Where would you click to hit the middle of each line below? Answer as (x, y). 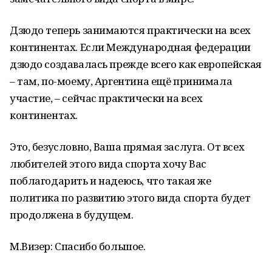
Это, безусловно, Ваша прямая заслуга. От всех (127, 147)
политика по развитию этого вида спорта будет (130, 198)
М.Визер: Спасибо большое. (78, 246)
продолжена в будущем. (72, 215)
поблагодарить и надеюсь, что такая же (110, 181)
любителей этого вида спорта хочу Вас (108, 164)
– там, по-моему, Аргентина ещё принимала (121, 81)
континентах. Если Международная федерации (130, 47)
